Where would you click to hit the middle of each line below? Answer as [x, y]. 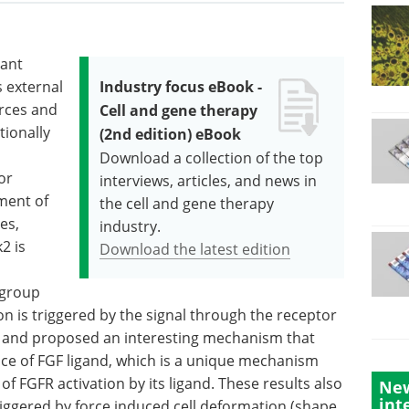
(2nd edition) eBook [171, 134]
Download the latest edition [195, 249]
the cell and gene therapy [187, 203]
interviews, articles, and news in [209, 180]
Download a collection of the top [212, 157]
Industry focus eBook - [181, 87]
